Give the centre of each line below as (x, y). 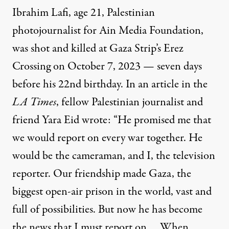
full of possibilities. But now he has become (107, 210)
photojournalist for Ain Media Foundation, (108, 31)
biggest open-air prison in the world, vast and (112, 192)
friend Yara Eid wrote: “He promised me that (112, 120)
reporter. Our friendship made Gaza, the (102, 174)
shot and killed (63, 49)
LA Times (34, 102)
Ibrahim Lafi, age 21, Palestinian (84, 13)
